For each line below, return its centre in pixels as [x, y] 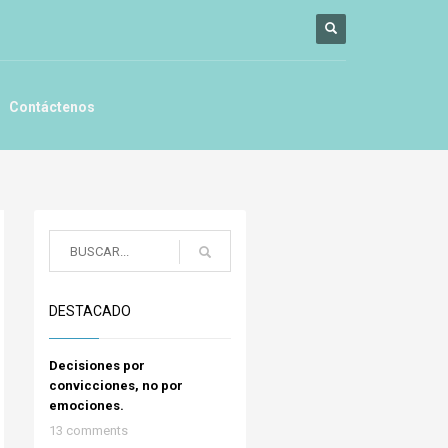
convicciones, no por [115, 385]
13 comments [88, 430]
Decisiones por [96, 365]
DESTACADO [89, 311]
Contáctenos [52, 107]
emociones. [86, 405]
